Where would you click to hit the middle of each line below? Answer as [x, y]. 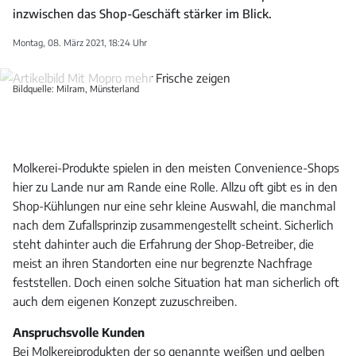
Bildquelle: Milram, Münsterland [76, 89]
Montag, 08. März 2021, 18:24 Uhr [80, 43]
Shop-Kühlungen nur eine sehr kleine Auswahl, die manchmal [174, 206]
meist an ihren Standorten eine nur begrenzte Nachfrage [163, 263]
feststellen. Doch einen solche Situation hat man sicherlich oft [176, 282]
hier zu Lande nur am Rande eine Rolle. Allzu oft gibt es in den [175, 187]
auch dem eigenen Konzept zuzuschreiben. [125, 302]
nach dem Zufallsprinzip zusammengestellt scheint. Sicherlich [173, 225]
